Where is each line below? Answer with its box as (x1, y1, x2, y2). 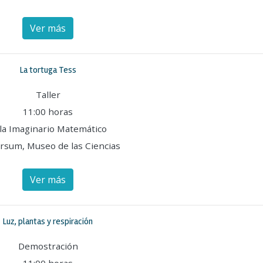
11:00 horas (23, 106, 73, 117)
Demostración (18, 240, 78, 252)
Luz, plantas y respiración (3, 216, 93, 227)
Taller (35, 89, 60, 100)
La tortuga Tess (19, 65, 76, 75)
